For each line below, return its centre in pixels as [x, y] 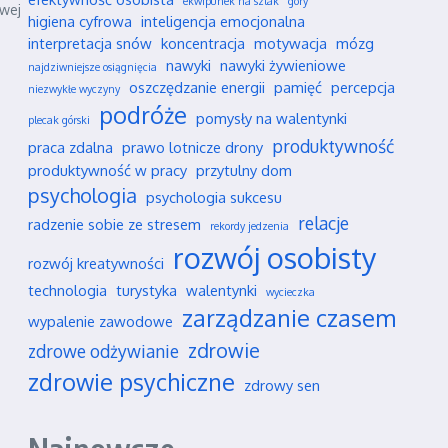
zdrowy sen [282, 385]
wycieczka [290, 292]
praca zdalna [70, 147]
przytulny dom [244, 170]
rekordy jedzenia [249, 226]
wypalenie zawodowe [100, 321]
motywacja [290, 43]
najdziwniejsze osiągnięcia [92, 67]
